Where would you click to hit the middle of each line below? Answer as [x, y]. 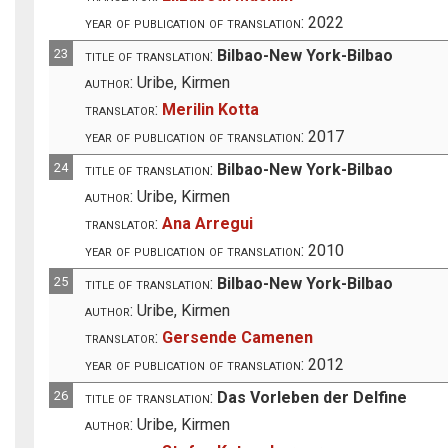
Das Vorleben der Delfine [312, 397]
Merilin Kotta [211, 109]
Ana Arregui [208, 223]
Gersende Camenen [238, 337]
